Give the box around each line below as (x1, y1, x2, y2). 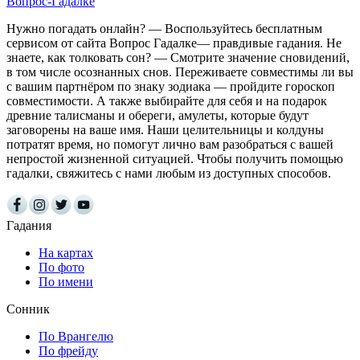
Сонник (6, 301, 50, 316)
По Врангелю (39, 329, 113, 343)
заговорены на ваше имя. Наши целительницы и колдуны (6, 122, 324, 137)
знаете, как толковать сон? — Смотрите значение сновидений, (6, 50, 350, 64)
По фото (39, 260, 84, 274)
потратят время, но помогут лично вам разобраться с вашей (6, 137, 333, 151)
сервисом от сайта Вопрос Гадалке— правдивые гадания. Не (6, 35, 342, 50)
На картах (39, 245, 93, 260)
